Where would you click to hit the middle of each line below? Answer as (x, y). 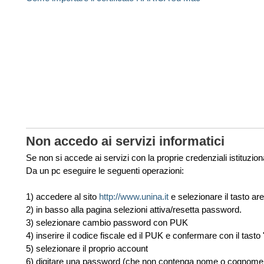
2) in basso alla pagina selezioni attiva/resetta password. (134, 209)
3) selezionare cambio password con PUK (107, 222)
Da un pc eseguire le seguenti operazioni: (105, 171)
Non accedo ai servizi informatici (125, 141)
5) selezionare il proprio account (87, 248)
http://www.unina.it (134, 197)
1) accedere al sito (62, 197)
